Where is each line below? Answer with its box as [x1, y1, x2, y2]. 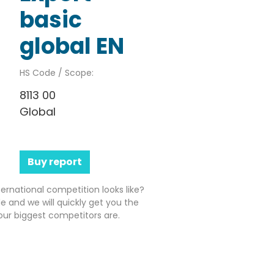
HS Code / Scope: [19, 66, 94, 79]
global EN [19, 30, 124, 62]
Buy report [27, 154, 82, 169]
